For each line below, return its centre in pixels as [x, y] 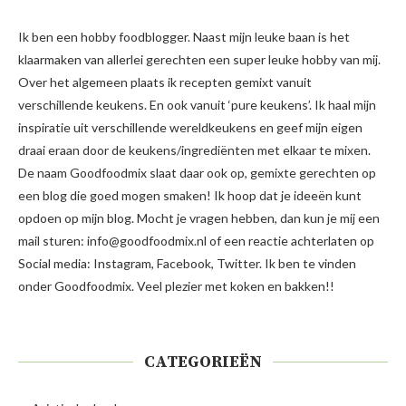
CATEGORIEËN [203, 362]
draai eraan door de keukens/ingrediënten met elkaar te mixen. [194, 150]
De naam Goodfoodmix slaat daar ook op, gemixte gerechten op [197, 172]
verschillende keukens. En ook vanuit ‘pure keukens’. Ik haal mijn [197, 104]
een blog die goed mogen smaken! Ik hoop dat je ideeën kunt [190, 195]
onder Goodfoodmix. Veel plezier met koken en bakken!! [176, 285]
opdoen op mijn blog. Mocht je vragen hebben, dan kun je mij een [199, 217]
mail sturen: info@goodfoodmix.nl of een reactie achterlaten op [196, 240]
